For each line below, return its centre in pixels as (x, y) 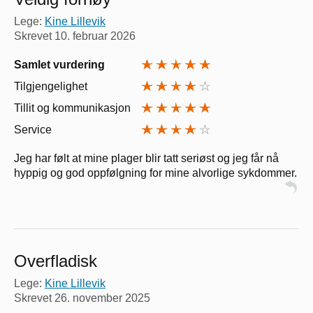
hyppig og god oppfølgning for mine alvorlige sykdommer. (155, 173)
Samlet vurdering (59, 64)
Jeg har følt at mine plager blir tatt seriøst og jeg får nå (146, 158)
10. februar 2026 (95, 36)
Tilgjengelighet (51, 86)
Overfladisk (56, 261)
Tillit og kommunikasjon (72, 108)
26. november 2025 (102, 298)
